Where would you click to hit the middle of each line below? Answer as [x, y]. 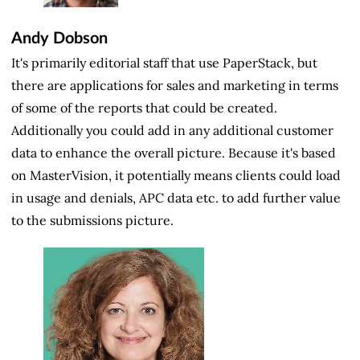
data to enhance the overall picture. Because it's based [174, 153]
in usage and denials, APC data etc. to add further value [176, 198]
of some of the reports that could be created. [144, 108]
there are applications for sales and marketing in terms [175, 86]
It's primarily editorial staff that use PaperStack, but [164, 63]
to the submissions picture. [92, 221]
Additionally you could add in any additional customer [172, 131]
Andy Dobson [59, 38]
